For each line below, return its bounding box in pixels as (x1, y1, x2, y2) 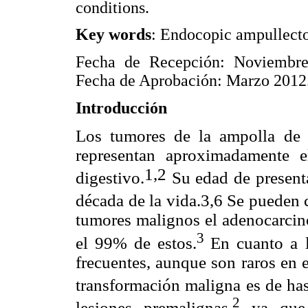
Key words (76, 25, 151, 44)
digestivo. (76, 168, 144, 188)
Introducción (76, 98, 167, 117)
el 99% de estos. (76, 233, 197, 252)
